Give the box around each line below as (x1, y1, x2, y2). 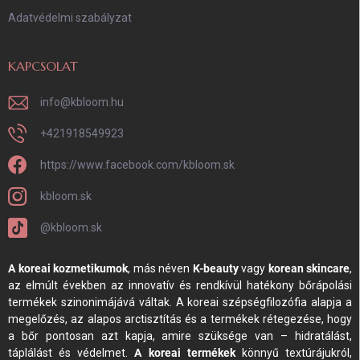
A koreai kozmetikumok (8, 262, 128, 276)
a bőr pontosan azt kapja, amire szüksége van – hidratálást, (8, 329, 352, 343)
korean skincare (268, 262, 350, 276)
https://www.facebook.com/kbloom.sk (40, 158, 235, 172)
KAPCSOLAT (8, 58, 78, 75)
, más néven (128, 262, 193, 276)
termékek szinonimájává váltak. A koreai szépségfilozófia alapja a (8, 296, 352, 309)
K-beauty (192, 262, 239, 276)
